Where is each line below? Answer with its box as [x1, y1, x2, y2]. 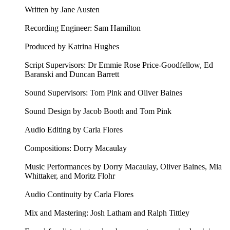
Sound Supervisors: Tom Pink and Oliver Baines [25, 88, 182, 98]
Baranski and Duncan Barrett [25, 70, 119, 79]
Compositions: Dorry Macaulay [25, 144, 127, 153]
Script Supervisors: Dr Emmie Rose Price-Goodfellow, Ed [25, 61, 213, 70]
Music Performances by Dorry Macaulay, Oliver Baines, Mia [25, 162, 222, 171]
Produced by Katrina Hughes [25, 42, 119, 51]
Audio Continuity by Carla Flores [25, 190, 133, 199]
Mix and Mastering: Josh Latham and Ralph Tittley [25, 208, 189, 218]
